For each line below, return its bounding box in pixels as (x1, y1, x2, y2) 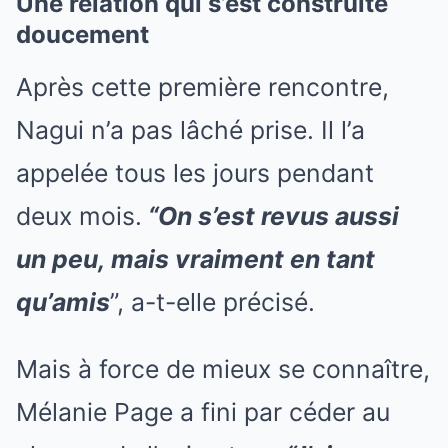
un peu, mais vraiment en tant (16, 243, 375, 274)
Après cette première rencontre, (16, 71, 389, 102)
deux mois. (16, 200, 142, 231)
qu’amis (16, 286, 110, 317)
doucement (16, 19, 149, 49)
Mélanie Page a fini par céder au (16, 396, 390, 427)
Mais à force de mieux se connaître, (16, 353, 430, 384)
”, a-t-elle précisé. (110, 286, 315, 317)
